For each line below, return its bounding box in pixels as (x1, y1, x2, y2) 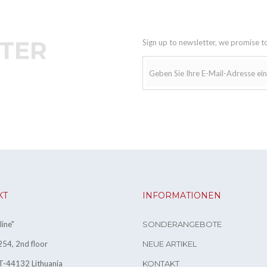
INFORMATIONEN (142, 190, 221, 201)
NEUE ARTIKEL (142, 239, 197, 249)
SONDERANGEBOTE (142, 219, 222, 229)
